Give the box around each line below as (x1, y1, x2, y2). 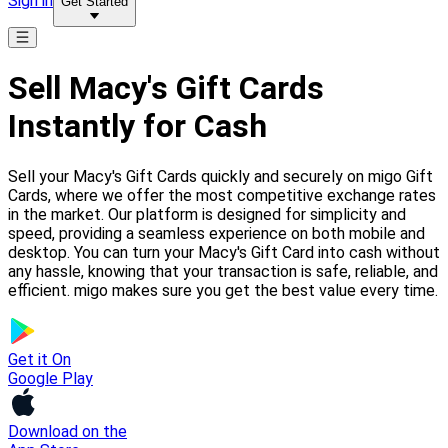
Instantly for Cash (8, 107, 267, 146)
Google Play (8, 368, 93, 388)
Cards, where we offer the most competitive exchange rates (8, 185, 436, 205)
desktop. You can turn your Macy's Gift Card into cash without (8, 242, 440, 262)
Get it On (8, 349, 71, 369)
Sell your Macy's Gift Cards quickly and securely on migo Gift (8, 166, 433, 186)
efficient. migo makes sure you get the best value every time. (8, 280, 438, 300)
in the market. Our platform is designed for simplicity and (8, 204, 406, 224)
